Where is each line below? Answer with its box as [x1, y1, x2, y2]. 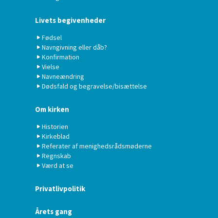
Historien [42, 122, 68, 131]
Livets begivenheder [35, 16, 106, 25]
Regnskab [42, 151, 71, 161]
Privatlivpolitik [35, 184, 85, 194]
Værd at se [42, 161, 73, 170]
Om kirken [35, 105, 69, 114]
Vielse [42, 62, 59, 72]
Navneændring [42, 72, 84, 81]
